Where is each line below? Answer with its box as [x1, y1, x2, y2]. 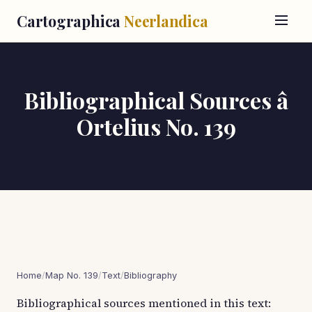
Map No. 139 [45, 270, 98, 281]
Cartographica [17, 11, 124, 31]
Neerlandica [123, 11, 208, 31]
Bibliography [124, 270, 177, 281]
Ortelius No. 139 [76, 111, 236, 141]
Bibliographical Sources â [24, 85, 288, 115]
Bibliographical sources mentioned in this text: [17, 295, 271, 311]
